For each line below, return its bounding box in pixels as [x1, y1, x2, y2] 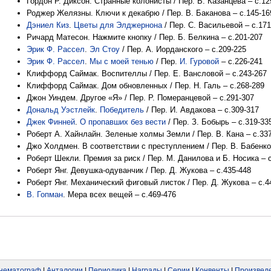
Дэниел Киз [27, 21, 69, 30]
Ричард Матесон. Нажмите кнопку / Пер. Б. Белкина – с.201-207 [27, 33, 263, 42]
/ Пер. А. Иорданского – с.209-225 [120, 45, 246, 54]
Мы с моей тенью [90, 57, 154, 66]
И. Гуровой [180, 57, 219, 66]
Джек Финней [27, 117, 75, 126]
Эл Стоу [90, 45, 120, 54]
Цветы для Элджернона [74, 21, 162, 30]
